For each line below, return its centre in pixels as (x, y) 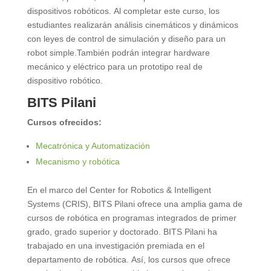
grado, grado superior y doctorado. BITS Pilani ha (122, 231)
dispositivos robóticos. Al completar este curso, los (123, 11)
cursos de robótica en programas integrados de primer (132, 217)
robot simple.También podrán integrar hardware (118, 52)
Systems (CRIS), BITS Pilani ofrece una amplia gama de (135, 204)
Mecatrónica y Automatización (93, 145)
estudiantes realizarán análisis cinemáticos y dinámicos (132, 24)
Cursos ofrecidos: (64, 122)
